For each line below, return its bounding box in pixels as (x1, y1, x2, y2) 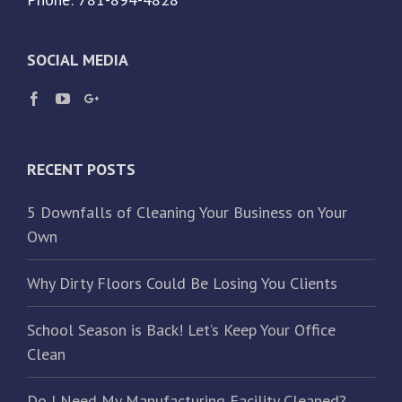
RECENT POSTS (27, 158, 135, 179)
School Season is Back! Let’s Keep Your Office (27, 319, 336, 340)
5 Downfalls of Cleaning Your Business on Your (27, 201, 347, 223)
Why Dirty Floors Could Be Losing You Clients (27, 272, 337, 293)
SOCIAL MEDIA (27, 48, 128, 70)
